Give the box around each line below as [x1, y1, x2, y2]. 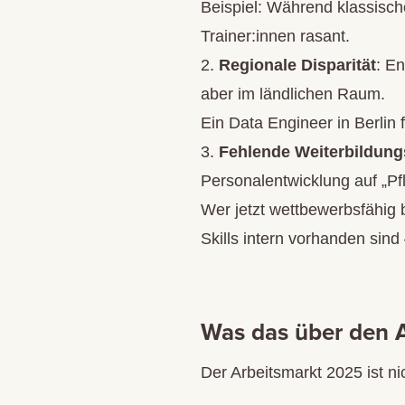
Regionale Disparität [219, 55, 376, 74]
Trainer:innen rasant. [201, 26, 350, 45]
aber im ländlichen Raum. [201, 84, 385, 103]
